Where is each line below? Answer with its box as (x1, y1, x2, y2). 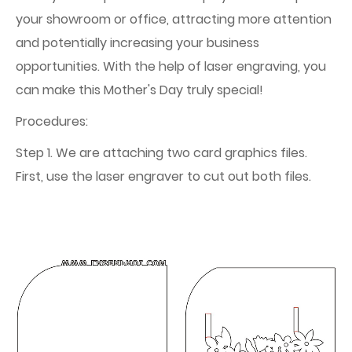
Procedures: (16, 112, 88, 131)
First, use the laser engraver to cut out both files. (16, 167, 311, 186)
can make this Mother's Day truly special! (16, 81, 263, 100)
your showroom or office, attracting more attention (16, 10, 332, 29)
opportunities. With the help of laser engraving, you (16, 57, 326, 76)
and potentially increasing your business (16, 34, 259, 53)
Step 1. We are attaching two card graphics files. (16, 144, 307, 163)
